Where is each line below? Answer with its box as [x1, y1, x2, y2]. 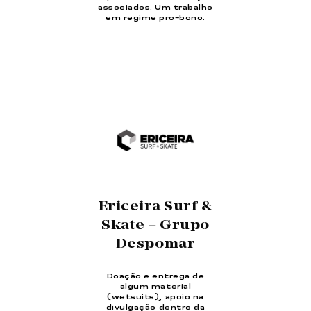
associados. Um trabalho [98, 4, 213, 12]
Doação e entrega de [106, 272, 205, 280]
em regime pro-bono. [106, 15, 205, 22]
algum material [119, 283, 192, 290]
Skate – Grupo [101, 217, 210, 234]
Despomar [115, 235, 196, 253]
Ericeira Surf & [98, 198, 213, 215]
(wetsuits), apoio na [107, 293, 204, 301]
